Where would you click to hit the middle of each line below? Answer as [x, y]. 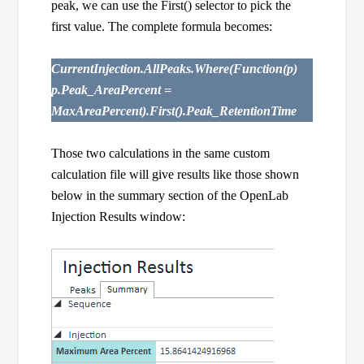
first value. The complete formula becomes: [162, 27]
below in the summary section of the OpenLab [170, 196]
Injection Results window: [119, 217]
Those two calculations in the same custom [161, 154]
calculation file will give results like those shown [175, 175]
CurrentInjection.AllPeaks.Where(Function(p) [175, 69]
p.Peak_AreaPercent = [112, 90]
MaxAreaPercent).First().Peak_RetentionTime [174, 111]
